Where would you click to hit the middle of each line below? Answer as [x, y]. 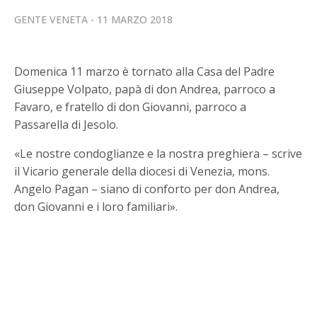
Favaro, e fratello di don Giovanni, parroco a [131, 107]
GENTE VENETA [51, 20]
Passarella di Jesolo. [67, 125]
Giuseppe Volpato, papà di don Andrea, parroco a [145, 90]
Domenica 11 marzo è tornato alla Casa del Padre [145, 72]
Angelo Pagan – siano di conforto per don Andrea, [147, 189]
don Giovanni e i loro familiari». [96, 207]
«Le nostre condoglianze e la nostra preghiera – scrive [158, 154]
